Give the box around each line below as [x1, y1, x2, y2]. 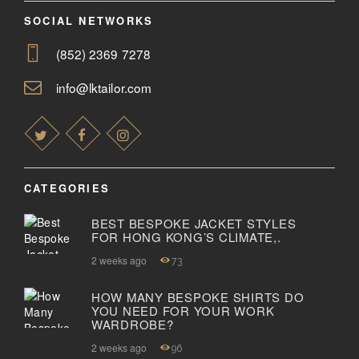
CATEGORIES [24, 179, 111, 196]
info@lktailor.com [56, 78, 151, 96]
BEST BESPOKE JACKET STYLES [91, 215, 296, 232]
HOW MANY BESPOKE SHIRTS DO [91, 288, 305, 306]
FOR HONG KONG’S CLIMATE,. [91, 228, 281, 246]
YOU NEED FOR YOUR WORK [91, 302, 275, 320]
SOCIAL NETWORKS [24, 13, 154, 29]
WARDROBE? [91, 316, 174, 333]
